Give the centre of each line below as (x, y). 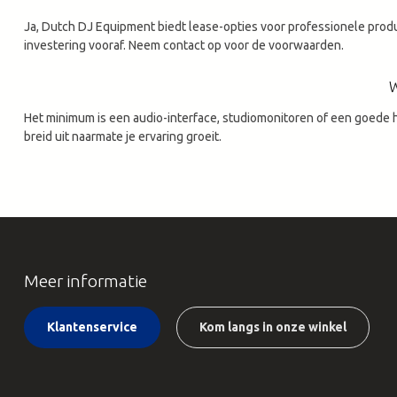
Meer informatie (86, 280)
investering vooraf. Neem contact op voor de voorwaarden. (184, 45)
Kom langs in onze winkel (273, 327)
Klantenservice (92, 327)
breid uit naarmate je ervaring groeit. (123, 136)
